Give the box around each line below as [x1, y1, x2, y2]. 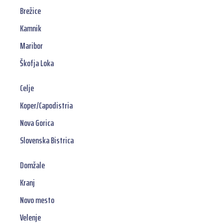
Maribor [20, 39, 43, 53]
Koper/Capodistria [20, 99, 73, 113]
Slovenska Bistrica [20, 133, 74, 148]
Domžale [20, 158, 45, 173]
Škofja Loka [20, 56, 54, 71]
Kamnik [20, 21, 41, 36]
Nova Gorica [20, 116, 54, 130]
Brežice [20, 4, 41, 18]
